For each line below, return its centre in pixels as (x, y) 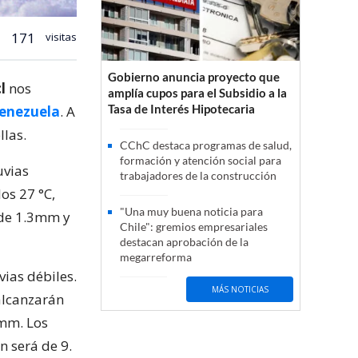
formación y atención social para (201, 161)
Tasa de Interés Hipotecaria (181, 109)
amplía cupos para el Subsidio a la (197, 93)
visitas (60, 36)
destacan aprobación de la (184, 242)
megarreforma (156, 257)
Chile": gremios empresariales (194, 227)
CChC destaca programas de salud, (206, 145)
